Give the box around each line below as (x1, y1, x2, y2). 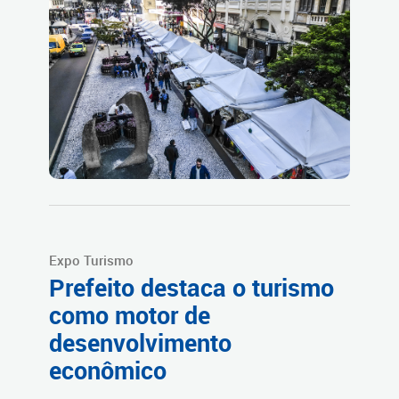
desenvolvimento (49, 327, 232, 360)
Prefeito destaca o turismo (49, 272, 334, 305)
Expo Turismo (49, 251, 134, 270)
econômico (49, 354, 167, 387)
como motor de (49, 299, 210, 332)
